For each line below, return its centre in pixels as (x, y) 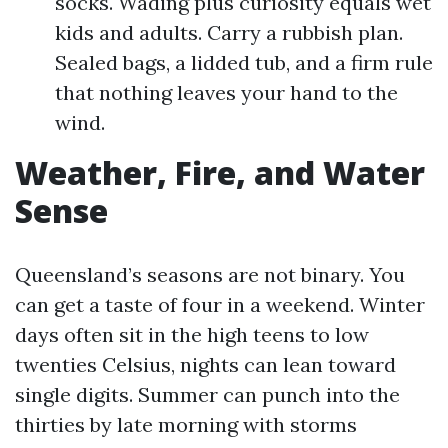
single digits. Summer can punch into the (207, 394)
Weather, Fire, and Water (220, 172)
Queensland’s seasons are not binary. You (210, 274)
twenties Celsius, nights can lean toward (205, 364)
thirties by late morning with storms (186, 424)
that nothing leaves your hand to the (226, 92)
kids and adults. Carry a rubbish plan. (229, 32)
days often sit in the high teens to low (192, 334)
